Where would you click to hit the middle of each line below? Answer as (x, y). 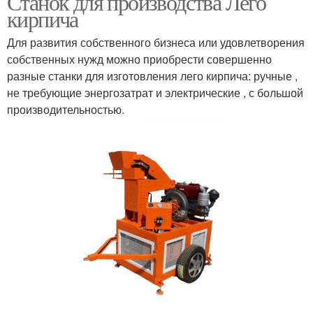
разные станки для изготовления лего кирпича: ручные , (152, 76)
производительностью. (66, 109)
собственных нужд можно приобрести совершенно (139, 59)
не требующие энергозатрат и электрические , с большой (155, 93)
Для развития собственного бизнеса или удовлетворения (156, 42)
